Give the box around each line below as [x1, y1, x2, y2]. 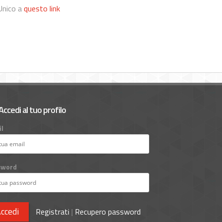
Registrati [36, 205, 70, 218]
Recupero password [75, 205, 141, 218]
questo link [24, 2, 60, 14]
